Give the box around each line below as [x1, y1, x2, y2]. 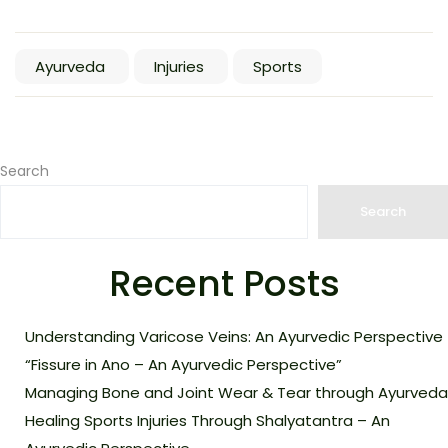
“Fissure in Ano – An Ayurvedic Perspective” [25, 354, 342, 375]
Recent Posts [108, 258, 340, 309]
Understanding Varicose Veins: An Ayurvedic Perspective [25, 326, 443, 347]
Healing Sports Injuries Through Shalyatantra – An [25, 410, 390, 431]
